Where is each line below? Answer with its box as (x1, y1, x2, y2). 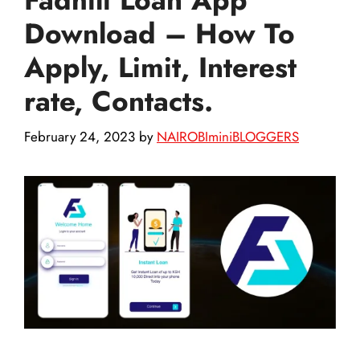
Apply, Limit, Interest (24, 47, 297, 88)
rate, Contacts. (24, 80, 213, 121)
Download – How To (24, 13, 295, 54)
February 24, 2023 (24, 127, 135, 147)
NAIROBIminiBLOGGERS (157, 127, 299, 147)
